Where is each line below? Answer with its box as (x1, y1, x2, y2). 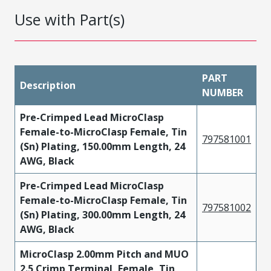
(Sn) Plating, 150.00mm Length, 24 (20, 139, 185, 153)
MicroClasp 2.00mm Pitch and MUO (20, 247, 189, 261)
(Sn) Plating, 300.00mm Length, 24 (20, 207, 185, 221)
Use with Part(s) (15, 8, 125, 30)
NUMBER (202, 85, 243, 99)
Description (20, 78, 76, 92)
